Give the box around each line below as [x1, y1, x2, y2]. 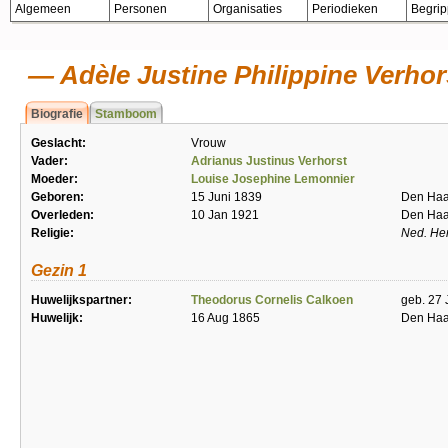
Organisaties [213, 2, 282, 16]
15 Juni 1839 [191, 190, 262, 204]
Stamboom [95, 107, 157, 121]
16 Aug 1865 [191, 311, 260, 325]
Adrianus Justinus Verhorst [191, 154, 347, 168]
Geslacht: [31, 136, 86, 150]
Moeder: [31, 172, 78, 186]
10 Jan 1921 [191, 208, 259, 222]
